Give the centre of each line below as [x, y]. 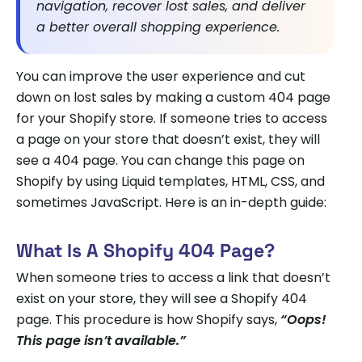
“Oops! [303, 319]
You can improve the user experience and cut [161, 76]
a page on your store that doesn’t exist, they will [168, 139]
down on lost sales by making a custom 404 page [173, 97]
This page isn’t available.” [101, 340]
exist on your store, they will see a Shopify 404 [162, 298]
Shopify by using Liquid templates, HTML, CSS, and [170, 181]
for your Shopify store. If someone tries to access [172, 118]
